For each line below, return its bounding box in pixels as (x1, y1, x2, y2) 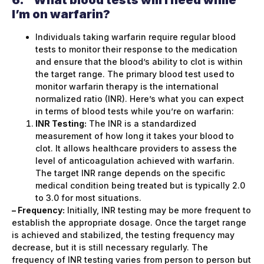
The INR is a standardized (87, 118, 196, 128)
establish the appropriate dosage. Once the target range (12, 217, 246, 227)
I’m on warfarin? (12, 6, 110, 21)
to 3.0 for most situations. (35, 192, 141, 203)
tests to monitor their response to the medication (35, 44, 237, 54)
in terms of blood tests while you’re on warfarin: (35, 105, 234, 116)
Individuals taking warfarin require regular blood (35, 31, 236, 42)
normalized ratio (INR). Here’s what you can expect (35, 93, 244, 104)
